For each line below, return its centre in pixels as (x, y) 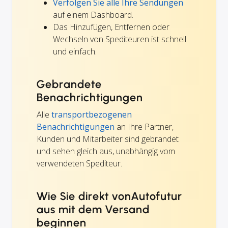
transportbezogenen (92, 114)
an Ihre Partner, (144, 126)
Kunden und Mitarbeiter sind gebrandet (108, 139)
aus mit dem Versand (93, 209)
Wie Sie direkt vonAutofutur (109, 196)
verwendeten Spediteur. (79, 163)
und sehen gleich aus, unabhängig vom (106, 151)
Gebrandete (69, 84)
